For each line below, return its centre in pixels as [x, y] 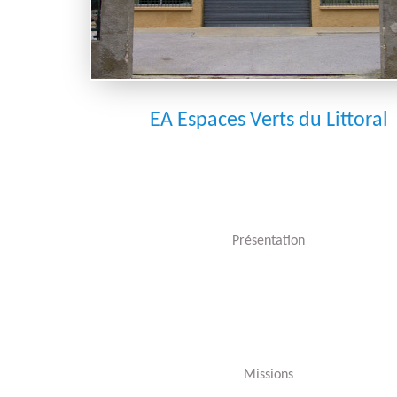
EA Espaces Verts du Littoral [269, 121]
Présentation [269, 241]
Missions [269, 375]
